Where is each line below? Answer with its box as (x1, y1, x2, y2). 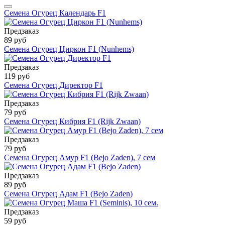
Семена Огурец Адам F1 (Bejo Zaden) (4, 189, 133, 198)
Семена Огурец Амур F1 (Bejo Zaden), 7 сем (4, 153, 155, 162)
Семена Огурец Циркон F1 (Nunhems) (4, 45, 134, 54)
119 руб (4, 72, 30, 81)
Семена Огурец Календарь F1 (4, 9, 106, 18)
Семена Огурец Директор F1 (4, 81, 103, 90)
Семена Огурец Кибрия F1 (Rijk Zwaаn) (4, 117, 141, 126)
